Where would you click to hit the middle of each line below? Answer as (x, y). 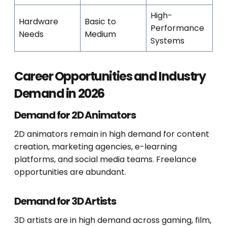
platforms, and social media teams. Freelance (105, 160)
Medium (100, 34)
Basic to (100, 22)
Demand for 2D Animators (75, 115)
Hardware (39, 22)
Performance (177, 28)
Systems (167, 41)
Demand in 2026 (59, 94)
